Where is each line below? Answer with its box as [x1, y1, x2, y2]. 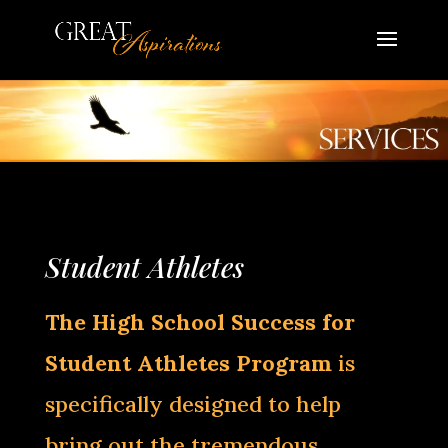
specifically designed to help [44, 390, 341, 418]
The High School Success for [44, 308, 355, 336]
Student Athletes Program [44, 349, 332, 377]
